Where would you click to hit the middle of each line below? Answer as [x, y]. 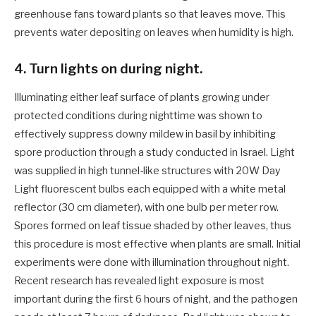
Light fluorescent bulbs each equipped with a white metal [150, 189]
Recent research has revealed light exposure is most [139, 280]
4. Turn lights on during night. [108, 68]
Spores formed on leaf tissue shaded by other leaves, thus [153, 225]
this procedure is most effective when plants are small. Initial [157, 244]
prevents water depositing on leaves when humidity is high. [154, 32]
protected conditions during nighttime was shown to [138, 115]
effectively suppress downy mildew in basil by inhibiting [145, 134]
